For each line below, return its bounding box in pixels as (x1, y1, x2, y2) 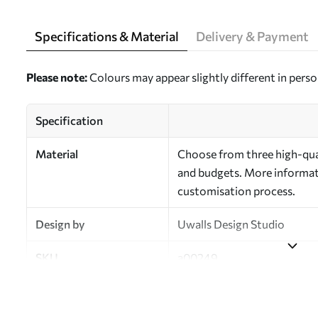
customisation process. (177, 184, 295, 197)
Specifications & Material (35, 28, 179, 44)
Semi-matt (177, 284, 233, 297)
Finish (35, 284, 65, 297)
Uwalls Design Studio (177, 217, 285, 231)
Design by (35, 217, 84, 231)
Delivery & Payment (196, 28, 308, 44)
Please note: (26, 70, 87, 84)
